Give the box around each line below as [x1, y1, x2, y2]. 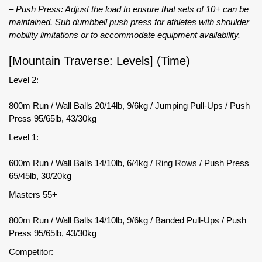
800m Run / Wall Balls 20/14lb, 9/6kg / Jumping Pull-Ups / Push [9, 100, 250, 111]
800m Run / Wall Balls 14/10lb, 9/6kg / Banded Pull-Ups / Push [9, 215, 246, 225]
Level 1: [9, 132, 39, 142]
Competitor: [9, 246, 53, 257]
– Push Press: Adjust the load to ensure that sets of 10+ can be [9, 4, 249, 14]
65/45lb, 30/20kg [9, 170, 71, 181]
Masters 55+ [9, 189, 57, 199]
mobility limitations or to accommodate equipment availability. [9, 29, 240, 40]
